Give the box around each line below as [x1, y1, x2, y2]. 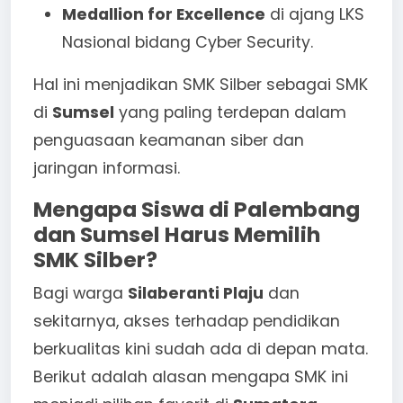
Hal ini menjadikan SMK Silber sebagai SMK [33, 73, 368, 95]
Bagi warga [33, 282, 128, 304]
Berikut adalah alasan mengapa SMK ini [33, 365, 348, 388]
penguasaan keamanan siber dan [33, 129, 304, 151]
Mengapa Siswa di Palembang [33, 193, 360, 224]
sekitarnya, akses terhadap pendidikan [33, 309, 340, 332]
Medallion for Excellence [62, 3, 265, 25]
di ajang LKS [265, 3, 364, 25]
